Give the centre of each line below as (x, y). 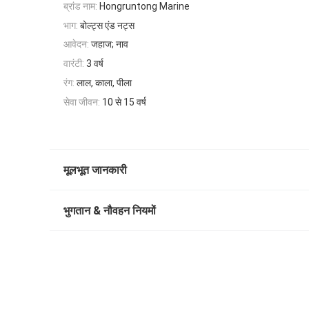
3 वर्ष (95, 64)
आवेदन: (76, 44)
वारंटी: (74, 64)
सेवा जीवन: (82, 102)
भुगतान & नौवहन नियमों (110, 211)
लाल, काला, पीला (104, 82)
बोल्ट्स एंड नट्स (107, 25)
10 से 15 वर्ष (124, 102)
